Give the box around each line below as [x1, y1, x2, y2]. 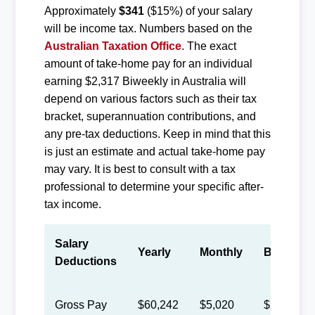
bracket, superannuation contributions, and [44, 110, 256, 122]
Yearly [137, 245, 171, 258]
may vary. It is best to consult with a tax [44, 162, 236, 175]
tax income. [44, 198, 101, 210]
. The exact [181, 39, 236, 52]
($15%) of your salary [143, 4, 252, 17]
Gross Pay [54, 298, 107, 311]
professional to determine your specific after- [44, 180, 264, 193]
